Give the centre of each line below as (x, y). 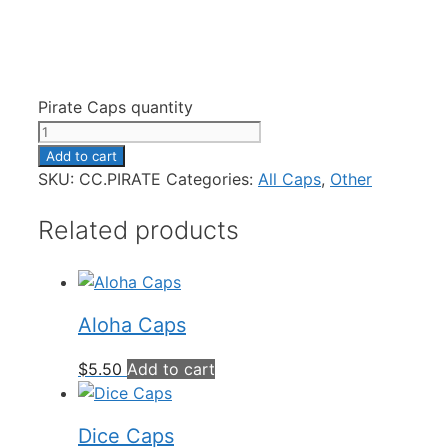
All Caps (289, 179)
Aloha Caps (132, 325)
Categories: (212, 179)
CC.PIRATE (120, 179)
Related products (138, 229)
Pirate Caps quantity (115, 107)
